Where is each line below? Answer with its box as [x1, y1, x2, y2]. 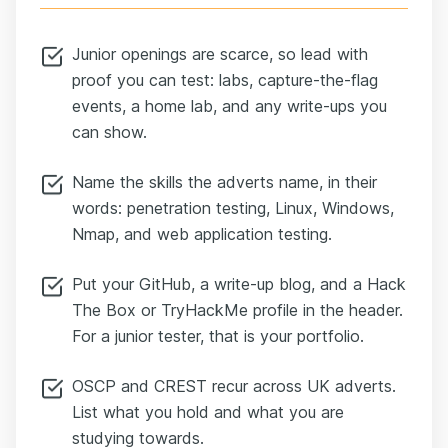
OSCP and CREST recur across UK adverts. [72, 375, 396, 396]
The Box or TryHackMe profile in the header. [72, 299, 403, 320]
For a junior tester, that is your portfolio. [72, 325, 364, 346]
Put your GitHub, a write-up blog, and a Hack [72, 273, 406, 294]
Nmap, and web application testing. [72, 223, 332, 244]
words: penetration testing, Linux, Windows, [72, 197, 394, 218]
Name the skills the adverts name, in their [72, 171, 377, 192]
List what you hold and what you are [72, 401, 344, 422]
